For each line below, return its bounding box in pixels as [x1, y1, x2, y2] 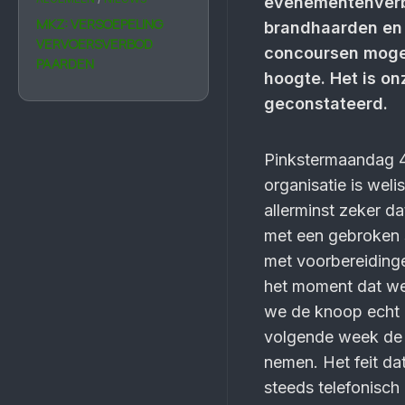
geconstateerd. [264, 94, 388, 113]
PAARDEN [36, 54, 94, 73]
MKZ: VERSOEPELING [36, 14, 163, 33]
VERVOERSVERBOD [36, 34, 153, 53]
